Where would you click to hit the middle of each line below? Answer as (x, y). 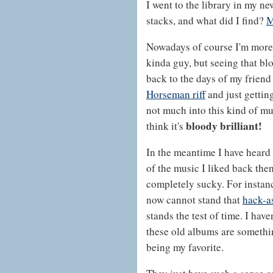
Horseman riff (176, 94)
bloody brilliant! (224, 126)
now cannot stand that (194, 200)
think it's (166, 126)
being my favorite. (185, 247)
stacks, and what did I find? (206, 21)
